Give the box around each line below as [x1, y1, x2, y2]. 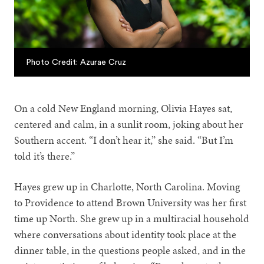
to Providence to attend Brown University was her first [14, 194, 247, 210]
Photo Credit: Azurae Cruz [26, 58, 127, 67]
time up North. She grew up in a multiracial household [14, 210, 250, 226]
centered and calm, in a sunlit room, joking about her [14, 116, 244, 131]
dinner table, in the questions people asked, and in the [14, 242, 246, 258]
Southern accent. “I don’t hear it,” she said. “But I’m [14, 132, 234, 147]
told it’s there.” [14, 148, 75, 163]
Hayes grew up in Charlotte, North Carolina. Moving [14, 179, 240, 194]
